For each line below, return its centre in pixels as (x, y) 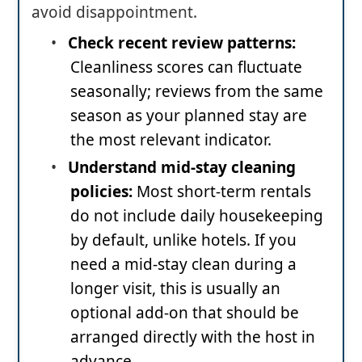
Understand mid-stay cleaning (182, 168)
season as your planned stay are (189, 116)
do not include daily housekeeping (197, 216)
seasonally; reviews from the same (197, 92)
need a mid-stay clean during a (183, 265)
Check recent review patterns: (182, 43)
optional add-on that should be (185, 313)
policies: (103, 192)
